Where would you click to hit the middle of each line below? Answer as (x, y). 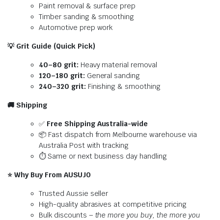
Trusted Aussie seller (74, 193)
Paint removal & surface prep (87, 6)
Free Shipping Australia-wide (97, 124)
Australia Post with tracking (84, 145)
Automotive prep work (76, 27)
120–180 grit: (62, 76)
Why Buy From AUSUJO (52, 175)
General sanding (112, 76)
